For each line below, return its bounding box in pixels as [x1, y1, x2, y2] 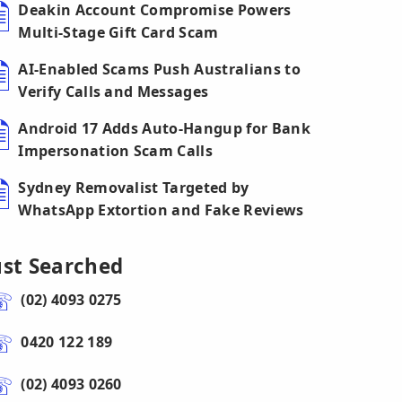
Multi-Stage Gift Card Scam [18, 22, 219, 42]
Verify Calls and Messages [18, 82, 209, 101]
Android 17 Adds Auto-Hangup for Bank [18, 118, 310, 138]
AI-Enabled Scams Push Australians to [18, 59, 301, 79]
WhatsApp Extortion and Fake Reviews [18, 200, 304, 220]
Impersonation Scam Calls [18, 141, 214, 161]
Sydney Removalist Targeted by [18, 178, 249, 197]
